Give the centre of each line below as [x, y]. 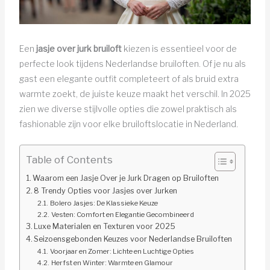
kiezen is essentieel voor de [179, 48]
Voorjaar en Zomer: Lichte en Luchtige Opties [122, 252]
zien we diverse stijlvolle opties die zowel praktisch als [128, 108]
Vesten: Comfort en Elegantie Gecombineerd [122, 215]
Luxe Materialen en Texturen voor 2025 [105, 227]
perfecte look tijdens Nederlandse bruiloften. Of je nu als [132, 63]
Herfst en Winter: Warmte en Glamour [112, 263]
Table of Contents [69, 160]
